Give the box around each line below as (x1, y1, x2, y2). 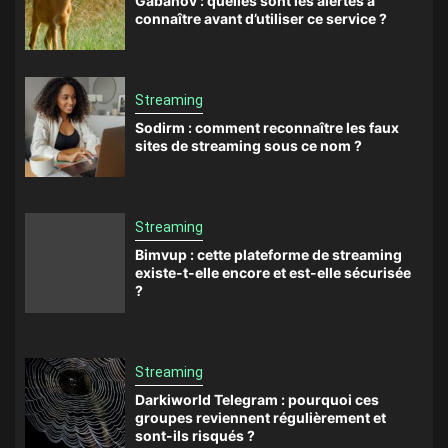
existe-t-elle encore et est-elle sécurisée (135, 264, 411, 282)
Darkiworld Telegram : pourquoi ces (135, 391, 379, 409)
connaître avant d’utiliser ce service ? (135, 10, 387, 28)
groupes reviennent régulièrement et (135, 409, 386, 427)
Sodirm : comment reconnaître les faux (135, 119, 399, 137)
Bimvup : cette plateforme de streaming (135, 246, 402, 264)
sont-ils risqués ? (135, 427, 255, 445)
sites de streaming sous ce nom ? (135, 137, 362, 155)
